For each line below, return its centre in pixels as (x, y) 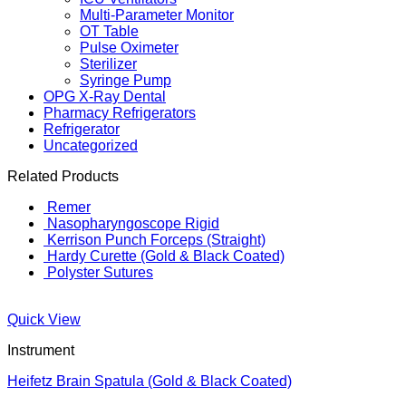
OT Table (109, 31)
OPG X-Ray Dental (105, 97)
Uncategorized (91, 145)
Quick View (44, 319)
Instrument (41, 350)
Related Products (63, 176)
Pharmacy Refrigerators (120, 113)
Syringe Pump (126, 80)
